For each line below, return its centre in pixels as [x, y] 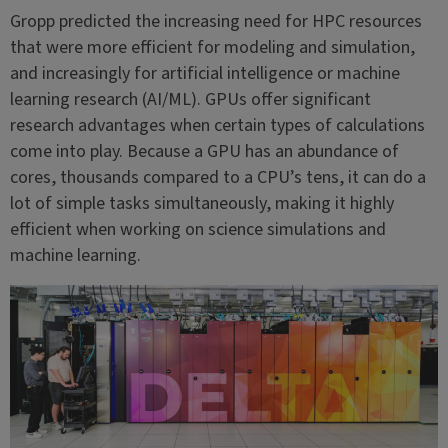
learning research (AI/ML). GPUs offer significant [190, 99]
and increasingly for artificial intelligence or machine [204, 73]
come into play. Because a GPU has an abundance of [204, 151]
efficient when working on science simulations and [197, 229]
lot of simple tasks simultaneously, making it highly [201, 203]
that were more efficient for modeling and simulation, [212, 47]
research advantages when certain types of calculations [217, 125]
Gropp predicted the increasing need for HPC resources [215, 21]
